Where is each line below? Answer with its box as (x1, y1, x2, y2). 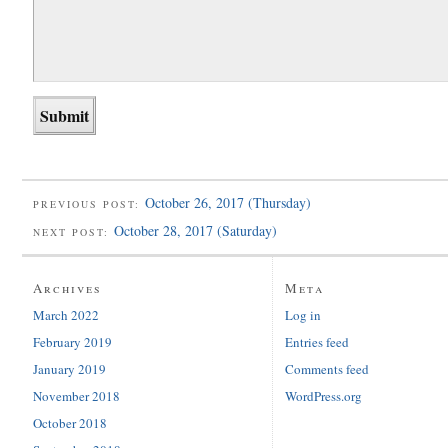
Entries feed (285, 333, 349, 352)
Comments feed (285, 360, 369, 379)
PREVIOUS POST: (33, 196, 145, 211)
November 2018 (33, 387, 120, 406)
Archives (33, 279, 102, 298)
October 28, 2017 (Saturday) (114, 221, 277, 241)
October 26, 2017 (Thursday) (145, 192, 311, 212)
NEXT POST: (33, 225, 114, 240)
